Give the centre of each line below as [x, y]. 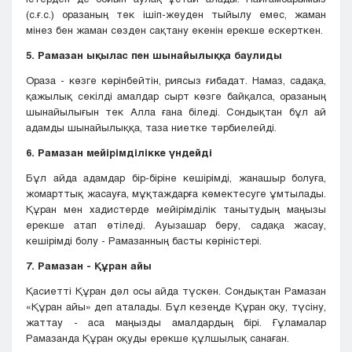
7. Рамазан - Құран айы [89, 266]
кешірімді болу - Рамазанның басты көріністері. [144, 241]
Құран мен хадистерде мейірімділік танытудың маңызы [176, 209]
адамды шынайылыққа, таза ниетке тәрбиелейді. [151, 128]
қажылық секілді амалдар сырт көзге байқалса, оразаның [176, 96]
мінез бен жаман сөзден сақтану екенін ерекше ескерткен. [174, 30]
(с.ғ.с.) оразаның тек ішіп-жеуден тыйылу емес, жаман [176, 15]
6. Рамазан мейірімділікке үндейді [119, 153]
